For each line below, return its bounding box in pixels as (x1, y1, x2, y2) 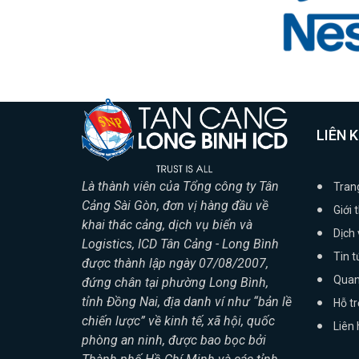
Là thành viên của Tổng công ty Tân (82, 179, 279, 194)
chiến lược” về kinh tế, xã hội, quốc (82, 313, 275, 329)
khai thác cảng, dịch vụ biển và (82, 217, 252, 232)
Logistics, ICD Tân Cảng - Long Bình (82, 236, 279, 252)
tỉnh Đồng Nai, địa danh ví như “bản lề (82, 294, 292, 309)
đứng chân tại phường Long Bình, (82, 275, 268, 290)
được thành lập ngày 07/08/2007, (82, 256, 268, 271)
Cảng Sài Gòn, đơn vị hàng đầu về (82, 198, 268, 213)
